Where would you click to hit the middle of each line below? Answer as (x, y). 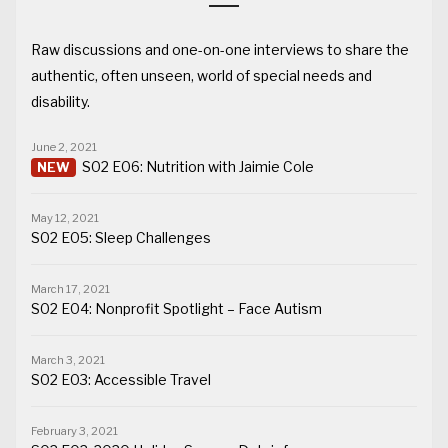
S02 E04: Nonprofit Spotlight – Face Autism (176, 309)
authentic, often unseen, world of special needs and (201, 76)
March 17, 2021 (70, 289)
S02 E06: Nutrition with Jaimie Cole (198, 167)
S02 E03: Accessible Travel (121, 380)
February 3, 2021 (74, 431)
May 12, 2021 (65, 218)
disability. (60, 102)
